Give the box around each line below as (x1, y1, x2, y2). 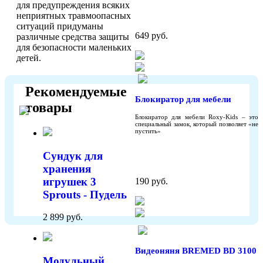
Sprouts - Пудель (43, 188, 127, 201)
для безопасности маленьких (16, 42, 131, 52)
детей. (16, 52, 41, 63)
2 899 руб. (43, 212, 83, 222)
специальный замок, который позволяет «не (135, 120, 258, 127)
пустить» (135, 127, 161, 134)
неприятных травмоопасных (16, 10, 131, 21)
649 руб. (135, 30, 168, 41)
